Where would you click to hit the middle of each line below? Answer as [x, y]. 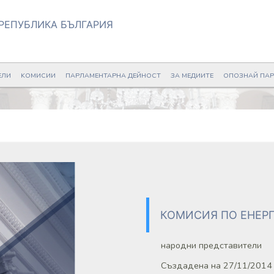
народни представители [211, 245]
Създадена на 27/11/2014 [217, 265]
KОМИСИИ [38, 76]
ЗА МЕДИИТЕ [192, 76]
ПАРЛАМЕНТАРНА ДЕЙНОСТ [113, 76]
